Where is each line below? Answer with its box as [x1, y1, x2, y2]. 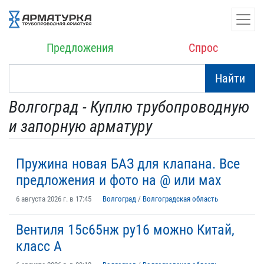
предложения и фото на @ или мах [16, 172, 222, 189]
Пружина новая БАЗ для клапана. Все [16, 156, 240, 172]
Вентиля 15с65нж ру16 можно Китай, [16, 222, 235, 238]
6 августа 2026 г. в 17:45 [16, 194, 91, 203]
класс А [16, 238, 62, 255]
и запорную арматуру [9, 117, 152, 136]
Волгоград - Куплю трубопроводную [9, 97, 249, 117]
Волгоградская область [143, 194, 218, 203]
